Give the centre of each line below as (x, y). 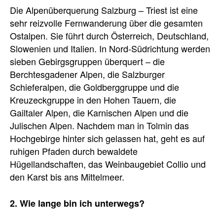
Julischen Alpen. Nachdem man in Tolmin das (99, 125)
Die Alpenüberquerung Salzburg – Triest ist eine (104, 10)
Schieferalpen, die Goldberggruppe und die (94, 87)
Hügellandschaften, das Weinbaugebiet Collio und (108, 164)
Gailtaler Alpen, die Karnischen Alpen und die (99, 112)
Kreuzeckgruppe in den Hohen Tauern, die (93, 100)
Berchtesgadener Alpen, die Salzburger (87, 74)
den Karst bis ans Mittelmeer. (67, 177)
